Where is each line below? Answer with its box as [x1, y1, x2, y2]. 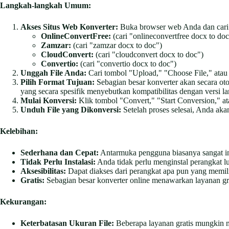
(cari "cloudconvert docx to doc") [94, 50, 203, 59]
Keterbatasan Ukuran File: [20, 219, 114, 228]
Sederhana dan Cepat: [20, 148, 99, 157]
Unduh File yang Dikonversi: [20, 105, 121, 114]
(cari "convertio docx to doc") [78, 59, 176, 68]
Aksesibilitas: [20, 167, 66, 176]
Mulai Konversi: [20, 96, 77, 105]
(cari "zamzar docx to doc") [71, 41, 162, 50]
